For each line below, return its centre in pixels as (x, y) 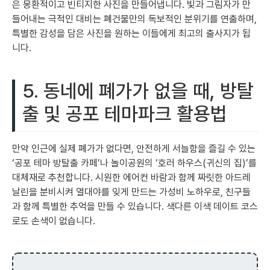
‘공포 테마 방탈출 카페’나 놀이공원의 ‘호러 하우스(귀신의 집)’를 (134, 163)
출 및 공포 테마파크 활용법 (125, 114)
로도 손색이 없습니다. (54, 221)
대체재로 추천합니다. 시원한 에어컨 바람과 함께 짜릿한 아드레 (131, 177)
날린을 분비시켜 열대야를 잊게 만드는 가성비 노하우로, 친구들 (131, 192)
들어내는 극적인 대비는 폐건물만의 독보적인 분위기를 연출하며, (134, 19)
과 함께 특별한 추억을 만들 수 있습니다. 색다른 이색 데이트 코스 (135, 206)
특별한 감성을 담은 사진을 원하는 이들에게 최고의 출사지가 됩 (131, 33)
